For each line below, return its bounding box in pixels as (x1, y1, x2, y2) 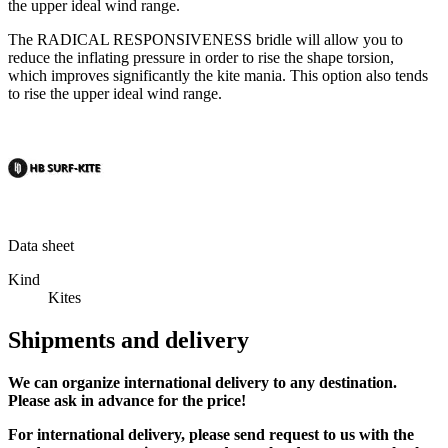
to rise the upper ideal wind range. (8, 85, 222, 103)
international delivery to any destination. (120, 374, 397, 392)
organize (62, 374, 120, 392)
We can (8, 374, 62, 392)
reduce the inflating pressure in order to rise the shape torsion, (8, 49, 394, 67)
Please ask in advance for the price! (8, 392, 246, 410)
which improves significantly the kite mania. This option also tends (8, 67, 428, 85)
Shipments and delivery (8, 327, 249, 354)
